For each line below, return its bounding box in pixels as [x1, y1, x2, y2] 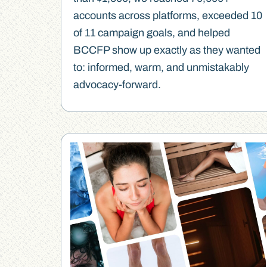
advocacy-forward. [73, 79, 162, 91]
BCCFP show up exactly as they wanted [73, 44, 261, 57]
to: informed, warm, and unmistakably [73, 61, 250, 74]
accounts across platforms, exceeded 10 [73, 10, 263, 22]
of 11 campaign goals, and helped [73, 27, 231, 39]
